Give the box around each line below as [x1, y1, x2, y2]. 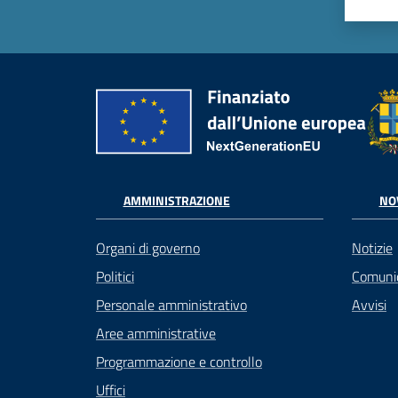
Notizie [352, 236, 393, 259]
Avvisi [352, 293, 386, 315]
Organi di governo [96, 236, 200, 259]
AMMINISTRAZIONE [123, 191, 230, 211]
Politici [96, 265, 134, 287]
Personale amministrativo [96, 293, 247, 315]
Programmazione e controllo [96, 350, 262, 372]
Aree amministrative [96, 322, 216, 344]
